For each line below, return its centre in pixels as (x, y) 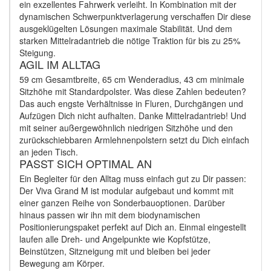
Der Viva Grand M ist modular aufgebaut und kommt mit (126, 190)
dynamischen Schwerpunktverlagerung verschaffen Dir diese (135, 16)
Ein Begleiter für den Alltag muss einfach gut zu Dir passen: (133, 178)
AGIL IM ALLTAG (60, 64)
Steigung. (38, 52)
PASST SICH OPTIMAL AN (86, 163)
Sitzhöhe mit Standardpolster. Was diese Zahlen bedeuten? (133, 91)
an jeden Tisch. (49, 152)
